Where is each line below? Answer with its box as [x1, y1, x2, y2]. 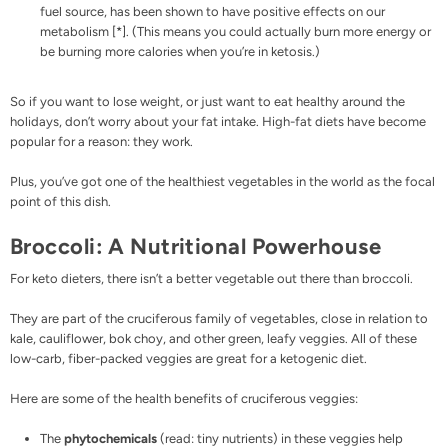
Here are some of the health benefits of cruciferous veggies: [10, 391, 358, 407]
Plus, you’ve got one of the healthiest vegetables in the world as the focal [10, 173, 435, 189]
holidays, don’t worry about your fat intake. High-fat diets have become [10, 113, 426, 129]
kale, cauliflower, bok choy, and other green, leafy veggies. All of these [10, 331, 417, 347]
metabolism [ [40, 23, 116, 39]
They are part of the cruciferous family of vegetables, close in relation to [10, 311, 428, 327]
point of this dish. [10, 193, 111, 209]
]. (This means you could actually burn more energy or [122, 23, 431, 39]
